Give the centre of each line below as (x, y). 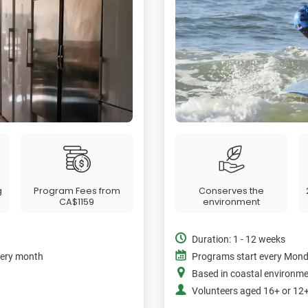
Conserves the (231, 191)
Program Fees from (77, 191)
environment (231, 202)
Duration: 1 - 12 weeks (239, 240)
